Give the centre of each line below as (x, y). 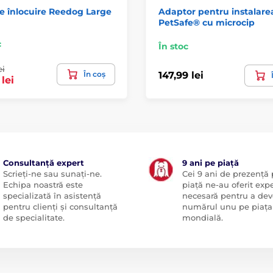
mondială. (203, 217)
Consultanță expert (43, 162)
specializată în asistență (52, 195)
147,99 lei (181, 75)
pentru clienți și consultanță (60, 206)
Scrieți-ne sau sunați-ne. (52, 173)
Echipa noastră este (43, 184)
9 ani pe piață (211, 162)
